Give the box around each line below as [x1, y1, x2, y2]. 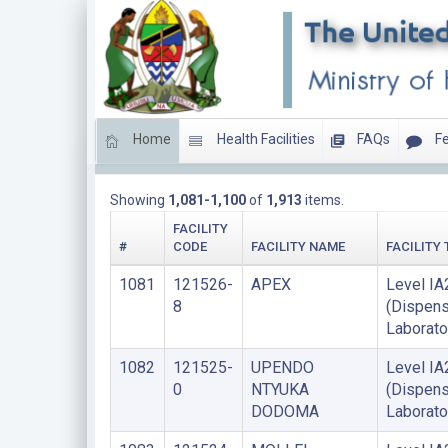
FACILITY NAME [250, 239, 345, 254]
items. [301, 192, 344, 208]
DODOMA [250, 402, 319, 421]
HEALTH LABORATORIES [109, 149, 266, 165]
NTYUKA [250, 380, 309, 399]
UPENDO [250, 358, 314, 377]
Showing [109, 192, 168, 208]
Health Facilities [213, 131, 315, 148]
